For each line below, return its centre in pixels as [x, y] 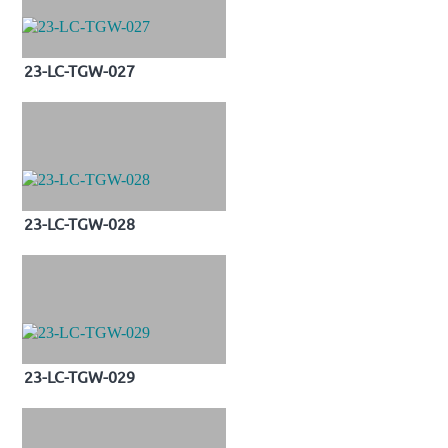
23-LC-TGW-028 [79, 223]
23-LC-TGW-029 [79, 376]
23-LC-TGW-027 [79, 69]
